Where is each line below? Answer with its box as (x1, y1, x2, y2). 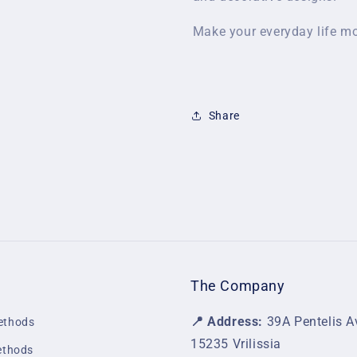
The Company (190, 277, 285, 294)
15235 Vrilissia (190, 336, 281, 351)
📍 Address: (190, 314, 263, 329)
